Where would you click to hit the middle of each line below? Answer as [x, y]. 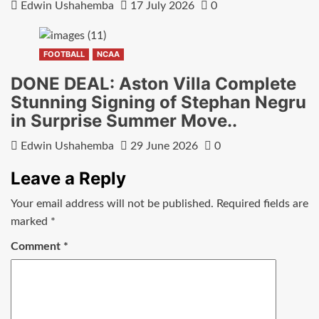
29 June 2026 [164, 146]
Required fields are [262, 203]
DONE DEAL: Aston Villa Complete [153, 83]
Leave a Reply [68, 178]
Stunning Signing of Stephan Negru [158, 102]
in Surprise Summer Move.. [124, 120]
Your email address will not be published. [112, 203]
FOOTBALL [64, 54]
